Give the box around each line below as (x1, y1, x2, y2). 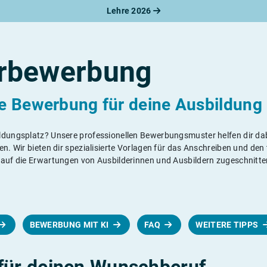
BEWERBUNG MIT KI (29, 220, 111, 229)
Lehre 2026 (106, 6, 153, 15)
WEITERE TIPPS (195, 220, 260, 229)
